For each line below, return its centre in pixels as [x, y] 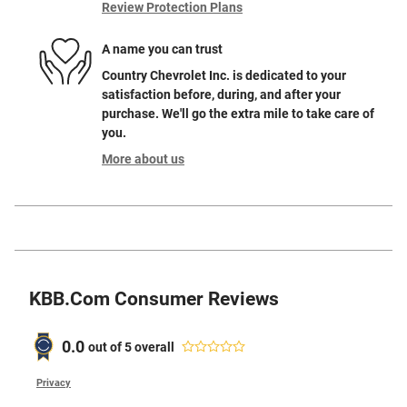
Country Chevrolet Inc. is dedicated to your [224, 76]
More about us [143, 159]
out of [106, 347]
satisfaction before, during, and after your [221, 95]
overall [153, 347]
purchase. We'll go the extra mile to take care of [238, 114]
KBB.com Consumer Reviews [154, 299]
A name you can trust [162, 49]
